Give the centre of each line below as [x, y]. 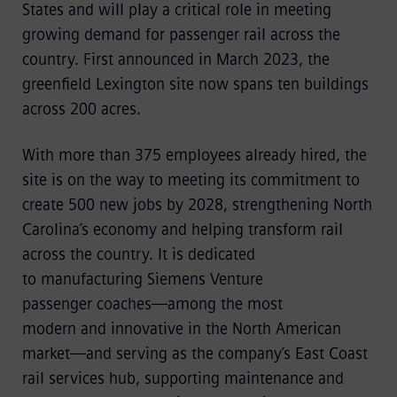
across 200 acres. [83, 109]
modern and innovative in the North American [181, 329]
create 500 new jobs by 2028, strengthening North [197, 205]
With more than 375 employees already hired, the [194, 155]
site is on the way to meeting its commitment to [191, 180]
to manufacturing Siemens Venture [142, 279]
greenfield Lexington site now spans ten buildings [195, 84]
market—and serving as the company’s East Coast [195, 354]
